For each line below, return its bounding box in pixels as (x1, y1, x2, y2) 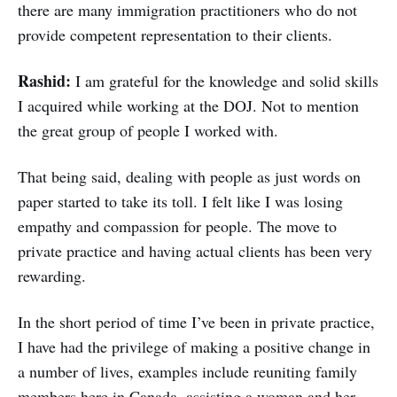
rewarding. (18, 265, 86, 287)
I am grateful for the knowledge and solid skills (75, 70, 378, 92)
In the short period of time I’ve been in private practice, (18, 311, 375, 333)
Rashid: (18, 69, 75, 93)
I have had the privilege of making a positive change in (18, 336, 370, 358)
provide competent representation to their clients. (18, 24, 332, 46)
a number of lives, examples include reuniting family (18, 361, 357, 383)
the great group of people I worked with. (18, 120, 278, 142)
